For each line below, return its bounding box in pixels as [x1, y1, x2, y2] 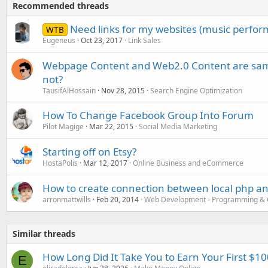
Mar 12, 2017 [83, 157, 127, 168]
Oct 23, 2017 [81, 35, 123, 45]
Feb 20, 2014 [96, 194, 139, 205]
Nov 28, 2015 [101, 85, 145, 96]
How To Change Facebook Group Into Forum [42, 108, 254, 122]
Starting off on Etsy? [42, 144, 136, 159]
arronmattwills [42, 194, 91, 205]
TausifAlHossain [42, 85, 96, 96]
